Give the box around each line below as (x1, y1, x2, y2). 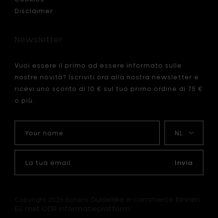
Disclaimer (15, 7, 53, 14)
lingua (164, 136, 183, 143)
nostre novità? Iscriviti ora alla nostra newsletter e (15, 73, 199, 80)
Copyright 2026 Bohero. (15, 196, 91, 203)
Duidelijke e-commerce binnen (91, 195, 200, 203)
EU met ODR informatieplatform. (15, 204, 131, 213)
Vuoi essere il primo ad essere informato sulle (15, 61, 182, 69)
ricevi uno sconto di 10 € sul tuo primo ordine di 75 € (15, 85, 203, 92)
